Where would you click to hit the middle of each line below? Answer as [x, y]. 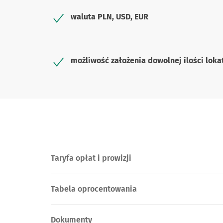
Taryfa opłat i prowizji [91, 158]
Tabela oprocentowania [94, 189]
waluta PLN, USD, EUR [110, 17]
